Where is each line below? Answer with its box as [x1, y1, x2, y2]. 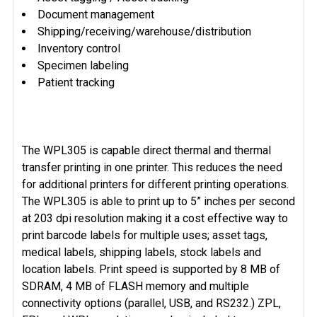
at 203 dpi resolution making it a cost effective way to [22, 212, 288, 225]
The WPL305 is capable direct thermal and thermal [22, 144, 271, 157]
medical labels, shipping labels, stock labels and [22, 246, 261, 259]
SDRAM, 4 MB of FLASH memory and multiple [22, 279, 249, 293]
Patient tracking [38, 76, 115, 89]
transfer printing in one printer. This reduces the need [22, 161, 282, 174]
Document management [38, 8, 154, 21]
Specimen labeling [38, 59, 129, 72]
